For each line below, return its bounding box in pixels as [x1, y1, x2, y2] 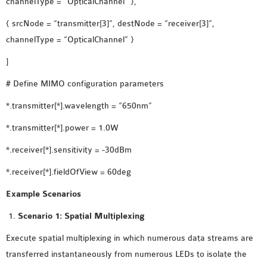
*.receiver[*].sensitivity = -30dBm [6, 145, 132, 155]
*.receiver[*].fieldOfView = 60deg [6, 167, 131, 177]
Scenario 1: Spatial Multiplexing [18, 211, 145, 221]
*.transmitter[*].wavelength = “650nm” [6, 101, 152, 111]
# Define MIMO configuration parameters [6, 79, 164, 89]
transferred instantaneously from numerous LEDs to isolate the [6, 249, 247, 259]
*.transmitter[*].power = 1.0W [6, 123, 119, 133]
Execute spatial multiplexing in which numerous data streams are [6, 233, 253, 243]
